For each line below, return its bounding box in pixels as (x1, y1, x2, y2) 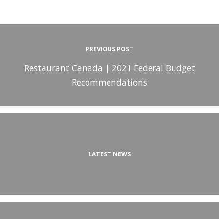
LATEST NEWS (88, 150, 131, 158)
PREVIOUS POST (86, 44, 133, 53)
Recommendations (72, 76, 147, 88)
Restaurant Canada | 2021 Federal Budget (24, 62, 195, 74)
